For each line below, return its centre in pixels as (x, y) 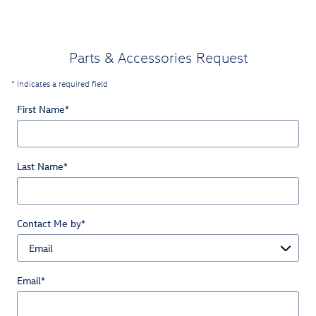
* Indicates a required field (60, 84)
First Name (41, 109)
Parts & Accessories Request (158, 57)
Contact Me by (49, 224)
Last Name (40, 166)
